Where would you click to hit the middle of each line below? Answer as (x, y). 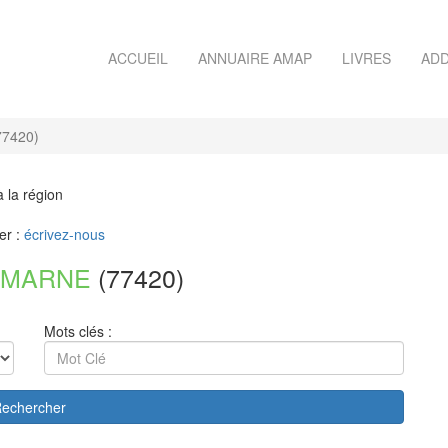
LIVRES (366, 58)
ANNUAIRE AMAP (255, 58)
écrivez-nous (64, 234)
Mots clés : (78, 331)
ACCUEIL (138, 58)
